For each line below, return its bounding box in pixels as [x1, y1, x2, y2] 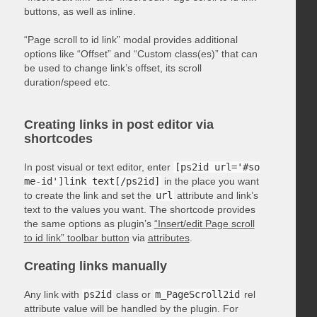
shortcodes [23, 131, 93, 146]
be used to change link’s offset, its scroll [23, 62, 202, 74]
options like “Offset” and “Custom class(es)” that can [23, 47, 258, 59]
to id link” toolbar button [23, 231, 129, 243]
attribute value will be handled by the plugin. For [23, 302, 238, 314]
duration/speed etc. [23, 76, 110, 88]
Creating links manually [23, 258, 167, 273]
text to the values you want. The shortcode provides [23, 203, 255, 215]
